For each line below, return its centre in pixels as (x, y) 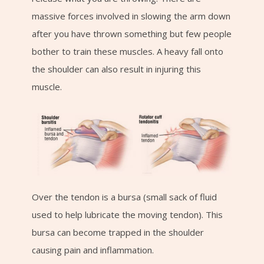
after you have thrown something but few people (132, 34)
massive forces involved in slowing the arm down (131, 16)
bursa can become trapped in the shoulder (118, 232)
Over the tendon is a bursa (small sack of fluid (124, 197)
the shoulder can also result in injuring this (116, 69)
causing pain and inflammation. (93, 250)
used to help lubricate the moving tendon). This (127, 214)
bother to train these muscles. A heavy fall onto (128, 51)
